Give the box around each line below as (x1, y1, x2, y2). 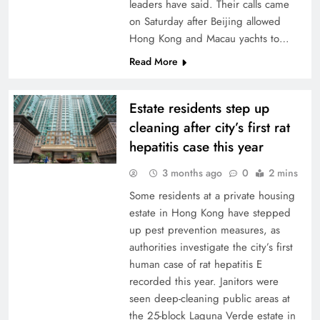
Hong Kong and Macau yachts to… (129, 31, 289, 46)
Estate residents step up (129, 99, 269, 118)
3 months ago (161, 166, 222, 180)
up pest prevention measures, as (129, 222, 280, 238)
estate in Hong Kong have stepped (129, 205, 291, 221)
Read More (129, 54, 178, 69)
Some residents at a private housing (129, 188, 295, 204)
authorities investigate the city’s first (129, 239, 293, 255)
